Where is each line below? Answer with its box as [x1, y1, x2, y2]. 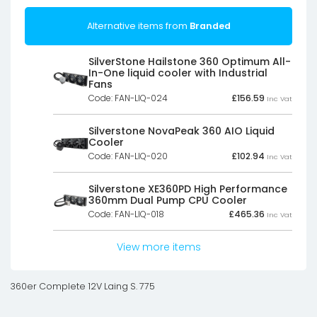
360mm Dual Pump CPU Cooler [88, 192, 247, 207]
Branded [187, 19, 231, 32]
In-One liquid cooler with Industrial [88, 65, 267, 80]
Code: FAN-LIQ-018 [88, 207, 164, 220]
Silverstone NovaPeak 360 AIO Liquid [88, 123, 275, 138]
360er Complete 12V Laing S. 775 [11, 279, 155, 292]
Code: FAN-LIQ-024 [88, 91, 168, 104]
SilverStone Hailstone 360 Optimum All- [88, 54, 291, 69]
